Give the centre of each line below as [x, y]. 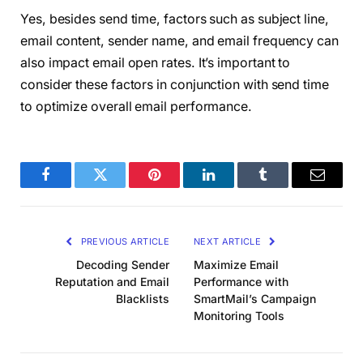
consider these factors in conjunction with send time [175, 84]
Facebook [73, 187]
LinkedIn [234, 187]
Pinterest [179, 187]
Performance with [241, 281]
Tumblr [283, 187]
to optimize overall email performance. [136, 106]
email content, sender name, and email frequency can [179, 41]
